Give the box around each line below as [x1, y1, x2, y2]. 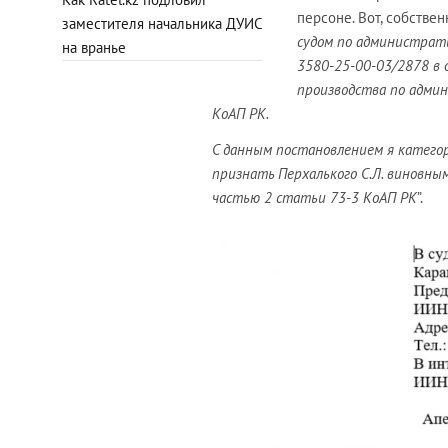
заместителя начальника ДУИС [62, 13, 262, 33]
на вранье [62, 37, 126, 57]
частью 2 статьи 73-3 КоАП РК [212, 188, 417, 208]
